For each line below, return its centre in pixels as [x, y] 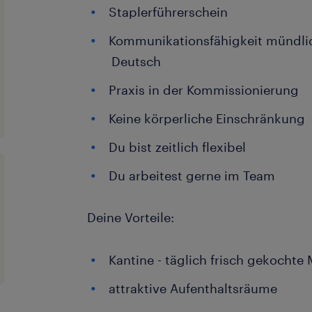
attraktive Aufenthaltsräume [193, 288]
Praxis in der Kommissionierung [204, 90]
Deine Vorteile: [131, 217]
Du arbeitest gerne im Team [192, 175]
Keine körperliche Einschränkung [207, 118]
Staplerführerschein [169, 12]
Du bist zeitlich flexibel [178, 147]
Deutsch [136, 61]
